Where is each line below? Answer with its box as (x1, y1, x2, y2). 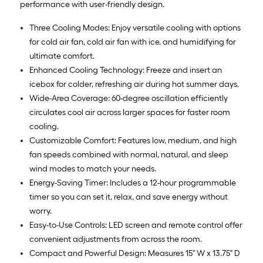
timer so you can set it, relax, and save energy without (29, 192, 228, 202)
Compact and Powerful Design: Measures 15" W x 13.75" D (29, 248, 240, 258)
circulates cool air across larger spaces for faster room (29, 107, 230, 117)
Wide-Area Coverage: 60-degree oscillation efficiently (29, 93, 228, 103)
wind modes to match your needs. (29, 164, 156, 174)
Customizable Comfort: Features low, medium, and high (29, 136, 237, 146)
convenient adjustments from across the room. (29, 234, 202, 244)
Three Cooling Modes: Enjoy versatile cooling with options (29, 23, 241, 33)
